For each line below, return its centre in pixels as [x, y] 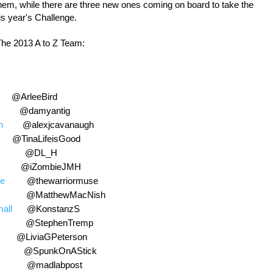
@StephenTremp [59, 222]
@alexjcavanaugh [53, 124]
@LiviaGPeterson [52, 236]
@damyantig [45, 110]
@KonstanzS [50, 208]
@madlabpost [55, 264]
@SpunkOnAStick [60, 250]
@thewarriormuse [51, 180]
